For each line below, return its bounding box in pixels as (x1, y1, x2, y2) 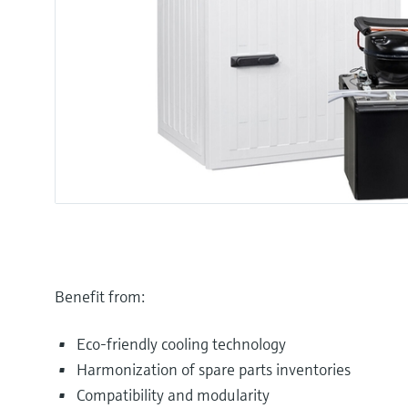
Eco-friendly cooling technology (76, 332, 286, 354)
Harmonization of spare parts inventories (76, 358, 351, 380)
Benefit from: (55, 285, 145, 307)
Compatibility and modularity (76, 383, 270, 405)
